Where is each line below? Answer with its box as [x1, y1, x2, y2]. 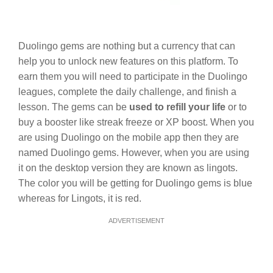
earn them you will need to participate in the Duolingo [18, 71, 247, 82]
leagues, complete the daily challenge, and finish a [18, 87, 236, 97]
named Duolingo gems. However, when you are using [18, 147, 249, 158]
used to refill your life [129, 102, 228, 113]
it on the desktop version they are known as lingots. [18, 163, 238, 174]
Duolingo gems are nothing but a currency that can [18, 41, 235, 52]
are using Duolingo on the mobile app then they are [18, 132, 239, 143]
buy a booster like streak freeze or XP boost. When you [18, 117, 254, 128]
